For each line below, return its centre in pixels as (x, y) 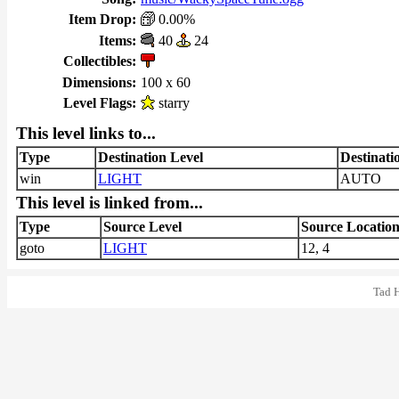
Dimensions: (99, 82)
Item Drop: (102, 19)
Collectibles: (100, 61)
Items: (118, 41)
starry (172, 103)
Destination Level (151, 157)
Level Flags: (100, 103)
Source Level (142, 227)
